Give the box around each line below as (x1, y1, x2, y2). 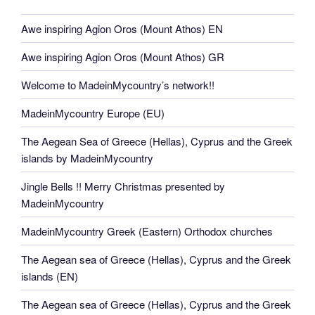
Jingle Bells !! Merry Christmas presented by (21, 178, 225, 193)
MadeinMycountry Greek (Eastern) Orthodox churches (21, 223, 273, 238)
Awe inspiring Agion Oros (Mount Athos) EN (21, 20, 223, 36)
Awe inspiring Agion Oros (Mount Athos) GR (21, 49, 224, 64)
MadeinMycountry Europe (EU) (21, 105, 165, 120)
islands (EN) (21, 268, 78, 283)
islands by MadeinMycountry (21, 150, 153, 165)
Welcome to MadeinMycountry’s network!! (21, 77, 214, 92)
